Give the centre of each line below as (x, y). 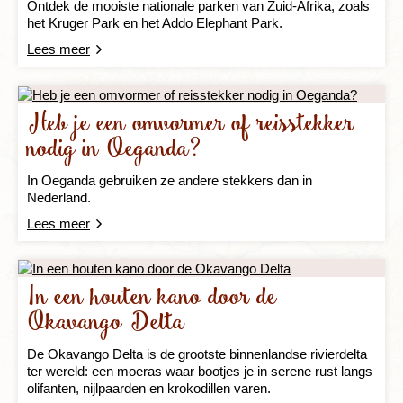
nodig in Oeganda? (114, 149)
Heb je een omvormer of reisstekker (191, 124)
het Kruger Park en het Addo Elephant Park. (155, 22)
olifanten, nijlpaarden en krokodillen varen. (149, 389)
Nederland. (59, 197)
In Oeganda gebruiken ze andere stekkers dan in (170, 180)
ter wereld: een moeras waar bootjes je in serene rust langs (200, 372)
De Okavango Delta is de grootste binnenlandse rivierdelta (197, 354)
